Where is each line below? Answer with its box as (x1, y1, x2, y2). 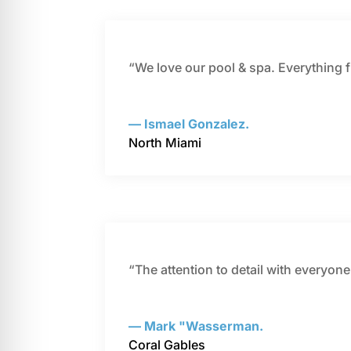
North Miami (128, 135, 202, 151)
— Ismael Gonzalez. (128, 116, 250, 132)
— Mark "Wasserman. (128, 318, 264, 335)
